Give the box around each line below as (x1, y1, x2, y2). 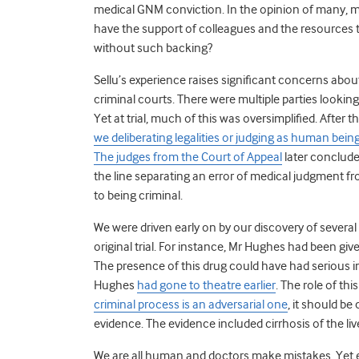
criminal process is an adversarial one (94, 296, 288, 312)
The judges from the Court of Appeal (94, 149, 282, 164)
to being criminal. (94, 188, 183, 203)
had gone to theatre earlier (137, 277, 276, 292)
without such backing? (94, 40, 212, 55)
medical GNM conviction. (94, 2, 227, 17)
